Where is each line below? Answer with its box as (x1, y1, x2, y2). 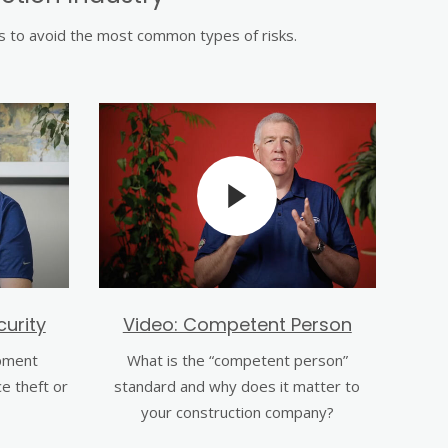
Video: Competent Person (122, 312, 352, 337)
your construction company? (140, 402, 334, 422)
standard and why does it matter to (114, 376, 361, 396)
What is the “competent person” (126, 350, 348, 370)
